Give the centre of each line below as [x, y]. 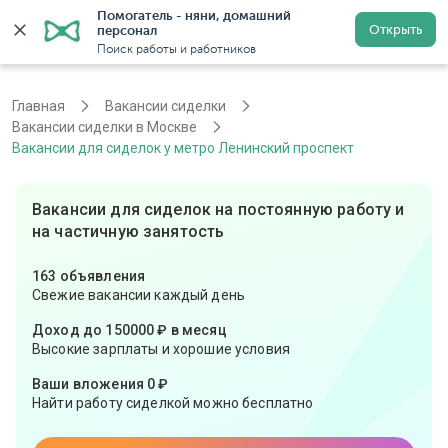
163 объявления [89, 276]
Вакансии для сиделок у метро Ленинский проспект [183, 148]
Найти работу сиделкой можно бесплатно [173, 403]
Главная [38, 106]
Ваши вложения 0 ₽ [100, 384]
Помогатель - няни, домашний [194, 15]
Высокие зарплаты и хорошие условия [161, 349]
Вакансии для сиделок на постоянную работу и [218, 209]
